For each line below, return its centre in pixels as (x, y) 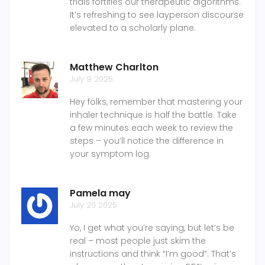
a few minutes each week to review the (151, 128)
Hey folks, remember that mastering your (156, 102)
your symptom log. (110, 154)
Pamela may (100, 193)
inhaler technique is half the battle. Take (153, 115)
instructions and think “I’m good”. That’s (153, 254)
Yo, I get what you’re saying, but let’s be (152, 228)
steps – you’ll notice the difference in (147, 141)
